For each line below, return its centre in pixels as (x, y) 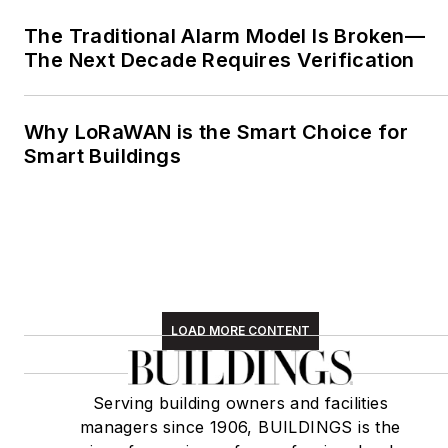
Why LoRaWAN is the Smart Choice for (216, 131)
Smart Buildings (102, 155)
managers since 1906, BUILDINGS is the (240, 426)
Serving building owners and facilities (240, 402)
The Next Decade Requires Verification (219, 59)
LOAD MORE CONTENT (240, 330)
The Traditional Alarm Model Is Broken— (225, 35)
